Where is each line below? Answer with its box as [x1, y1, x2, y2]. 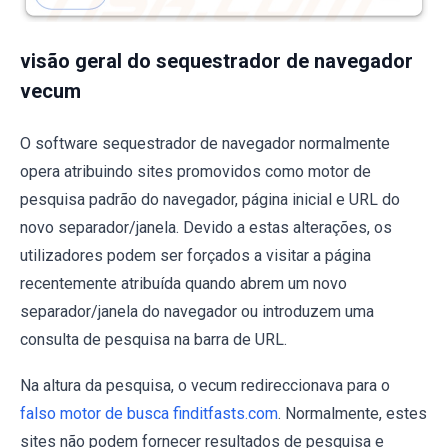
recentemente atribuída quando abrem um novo [20, 274, 347, 294]
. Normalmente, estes [278, 404, 427, 424]
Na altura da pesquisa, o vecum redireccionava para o [20, 376, 390, 396]
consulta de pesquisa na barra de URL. [20, 330, 287, 350]
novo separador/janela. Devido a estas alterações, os [20, 218, 392, 238]
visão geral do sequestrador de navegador [20, 49, 413, 74]
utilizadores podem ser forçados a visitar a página [20, 246, 371, 266]
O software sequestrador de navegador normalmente [20, 134, 390, 154]
